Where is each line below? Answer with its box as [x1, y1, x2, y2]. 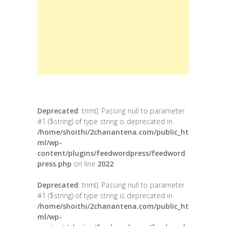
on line [72, 159, 97, 169]
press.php [37, 159, 72, 169]
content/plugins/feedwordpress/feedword [37, 148, 185, 158]
